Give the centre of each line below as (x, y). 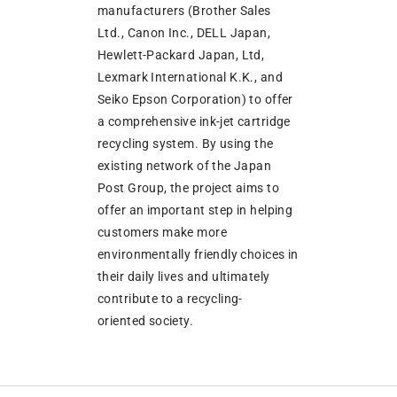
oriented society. (146, 321)
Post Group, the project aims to (189, 188)
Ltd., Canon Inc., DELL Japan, (184, 33)
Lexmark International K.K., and (191, 78)
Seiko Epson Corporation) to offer (195, 100)
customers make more (162, 233)
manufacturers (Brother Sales (184, 11)
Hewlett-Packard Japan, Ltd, (181, 55)
